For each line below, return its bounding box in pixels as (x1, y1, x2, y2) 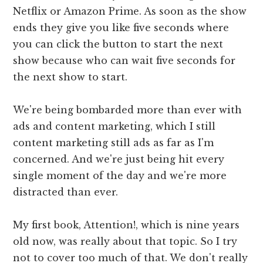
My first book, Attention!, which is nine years (13, 219, 240, 231)
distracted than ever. (13, 186, 119, 198)
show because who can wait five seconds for (13, 55, 236, 67)
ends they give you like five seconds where (13, 22, 230, 34)
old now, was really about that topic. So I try (13, 235, 238, 248)
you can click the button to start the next (13, 38, 224, 50)
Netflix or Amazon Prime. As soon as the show (13, 5, 247, 18)
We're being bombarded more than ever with (13, 104, 242, 116)
